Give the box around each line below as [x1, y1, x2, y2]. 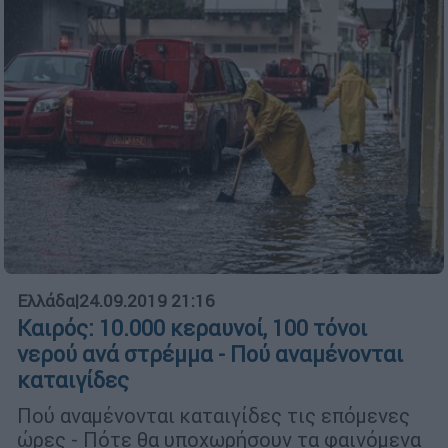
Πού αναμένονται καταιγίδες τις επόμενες [17, 403, 410, 429]
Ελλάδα [17, 290, 75, 313]
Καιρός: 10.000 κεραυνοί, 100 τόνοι [17, 315, 367, 343]
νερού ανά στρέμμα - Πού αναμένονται [17, 341, 403, 369]
